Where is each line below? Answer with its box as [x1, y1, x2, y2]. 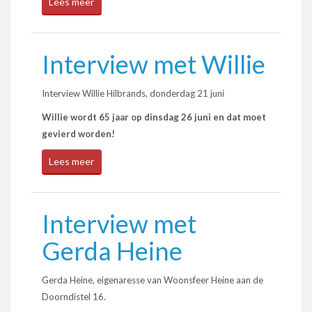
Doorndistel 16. [42, 291, 106, 302]
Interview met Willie [42, 49, 265, 79]
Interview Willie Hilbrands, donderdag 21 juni [42, 88, 224, 99]
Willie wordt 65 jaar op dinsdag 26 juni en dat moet [42, 111, 266, 123]
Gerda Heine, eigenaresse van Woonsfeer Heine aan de [42, 274, 263, 286]
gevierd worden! [42, 128, 115, 139]
